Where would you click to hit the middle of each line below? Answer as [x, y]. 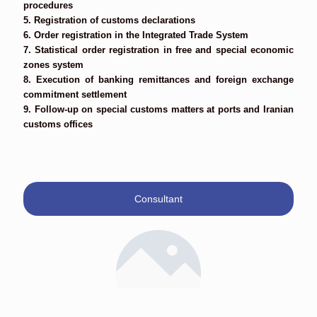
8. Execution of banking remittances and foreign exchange [158, 80]
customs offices [58, 124]
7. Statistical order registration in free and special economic [158, 50]
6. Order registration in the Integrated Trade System [136, 35]
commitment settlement [75, 94]
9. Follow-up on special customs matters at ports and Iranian [158, 109]
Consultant [158, 199]
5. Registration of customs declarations [109, 20]
